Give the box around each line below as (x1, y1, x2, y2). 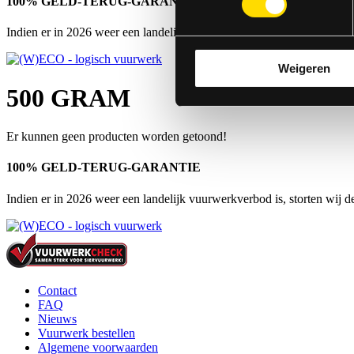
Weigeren (277, 61, 330, 75)
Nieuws (38, 311, 77, 326)
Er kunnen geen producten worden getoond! (6, 130, 227, 144)
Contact (38, 283, 77, 297)
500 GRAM (6, 83, 130, 112)
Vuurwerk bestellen (38, 326, 135, 340)
